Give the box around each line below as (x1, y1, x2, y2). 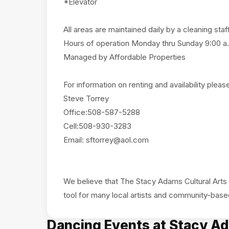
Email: (63, 135, 86, 145)
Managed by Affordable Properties (63, 52, 186, 62)
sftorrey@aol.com (86, 135, 149, 145)
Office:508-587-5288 (63, 107, 140, 117)
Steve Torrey (63, 94, 109, 103)
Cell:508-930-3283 (63, 121, 131, 131)
